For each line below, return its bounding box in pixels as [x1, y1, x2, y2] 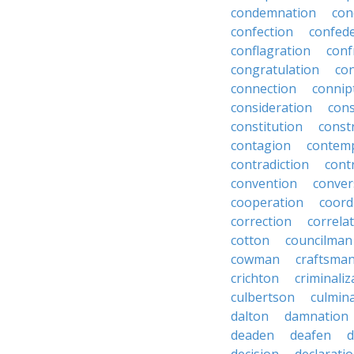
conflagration [231, 42, 311, 59]
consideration [231, 99, 312, 116]
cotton [231, 232, 269, 249]
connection [231, 80, 296, 97]
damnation [284, 307, 348, 325]
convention [231, 175, 297, 192]
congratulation [231, 61, 319, 78]
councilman [285, 232, 352, 249]
